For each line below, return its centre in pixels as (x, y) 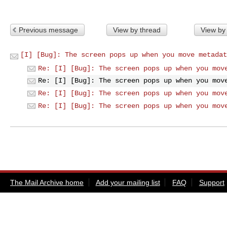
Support (212, 183)
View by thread (137, 30)
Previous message (48, 30)
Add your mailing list (128, 183)
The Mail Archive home (47, 183)
